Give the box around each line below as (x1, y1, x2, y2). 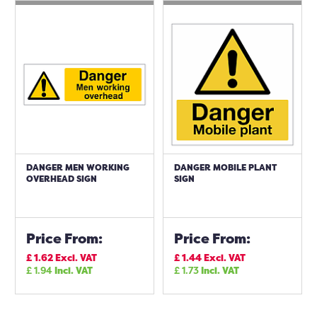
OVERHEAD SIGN (26, 173, 97, 185)
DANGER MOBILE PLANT (174, 161, 277, 173)
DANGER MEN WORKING (26, 161, 129, 173)
